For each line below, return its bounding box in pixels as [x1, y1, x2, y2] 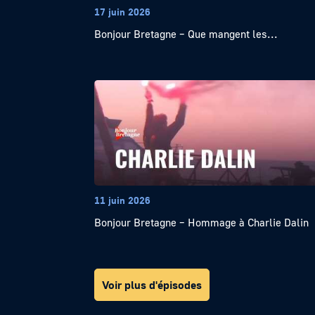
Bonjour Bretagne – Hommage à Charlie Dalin [94, 216, 309, 229]
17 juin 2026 [94, 6, 151, 18]
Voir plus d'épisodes [102, 278, 202, 292]
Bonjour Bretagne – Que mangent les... [94, 27, 278, 40]
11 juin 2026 [94, 194, 151, 206]
